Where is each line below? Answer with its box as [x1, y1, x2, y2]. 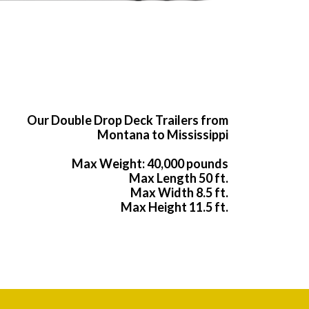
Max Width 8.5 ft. [130, 185, 228, 201]
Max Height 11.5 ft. [121, 199, 228, 215]
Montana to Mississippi [97, 127, 228, 143]
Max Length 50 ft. [129, 170, 228, 186]
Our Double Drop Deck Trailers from [27, 112, 228, 128]
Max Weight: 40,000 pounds [72, 156, 228, 172]
